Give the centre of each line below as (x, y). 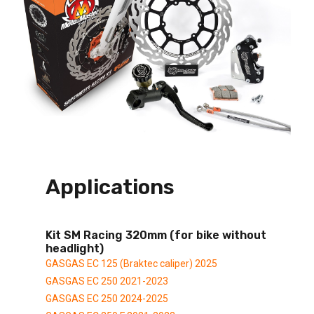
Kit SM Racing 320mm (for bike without (156, 235)
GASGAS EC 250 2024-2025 (107, 298)
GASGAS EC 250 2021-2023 (107, 281)
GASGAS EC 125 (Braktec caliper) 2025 (131, 263)
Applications (110, 187)
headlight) (75, 248)
